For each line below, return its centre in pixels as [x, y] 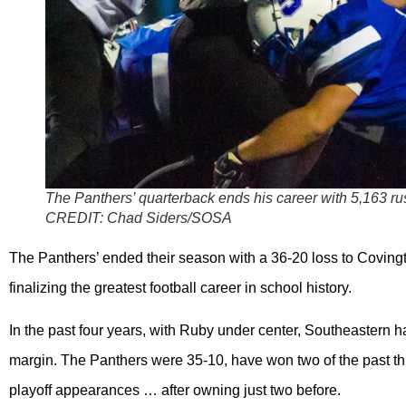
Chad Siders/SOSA [169, 217]
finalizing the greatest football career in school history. [180, 287]
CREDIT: [76, 217]
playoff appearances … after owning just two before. [175, 391]
